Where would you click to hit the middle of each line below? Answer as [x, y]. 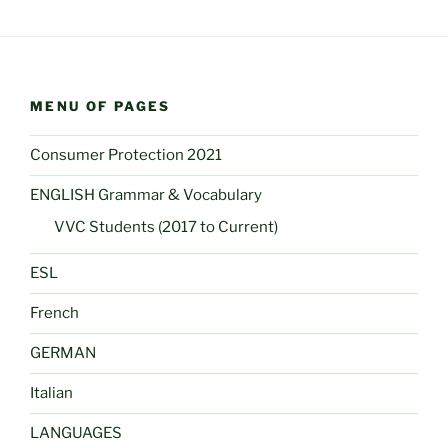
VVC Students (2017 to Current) [166, 226]
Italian [51, 393]
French [54, 313]
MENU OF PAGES [100, 106]
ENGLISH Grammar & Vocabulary [146, 195]
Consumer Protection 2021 [126, 155]
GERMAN [63, 353]
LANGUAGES [76, 433]
